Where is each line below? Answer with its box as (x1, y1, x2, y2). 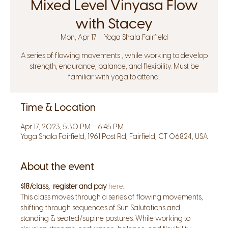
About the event (20, 160, 94, 173)
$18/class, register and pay (20, 182, 108, 191)
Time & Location (20, 101, 96, 113)
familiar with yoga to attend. (68, 73, 160, 81)
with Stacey (75, 15, 153, 32)
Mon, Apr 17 (60, 33, 96, 42)
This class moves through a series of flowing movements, (20, 193, 205, 202)
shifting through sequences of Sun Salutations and (20, 204, 182, 212)
